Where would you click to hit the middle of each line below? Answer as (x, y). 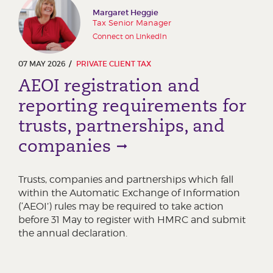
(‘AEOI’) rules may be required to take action (121, 207)
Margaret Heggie (126, 12)
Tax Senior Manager (132, 23)
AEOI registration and (109, 86)
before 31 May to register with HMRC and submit (132, 220)
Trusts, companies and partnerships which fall (126, 180)
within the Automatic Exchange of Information (129, 193)
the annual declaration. (73, 233)
